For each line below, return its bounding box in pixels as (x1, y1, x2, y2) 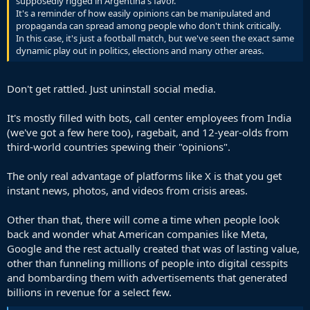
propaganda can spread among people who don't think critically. (16, 19, 281, 33)
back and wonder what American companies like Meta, (7, 226, 268, 241)
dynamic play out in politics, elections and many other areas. (16, 44, 264, 57)
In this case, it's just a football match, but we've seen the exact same (16, 32, 294, 45)
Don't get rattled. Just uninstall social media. (7, 81, 216, 95)
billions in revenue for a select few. (7, 284, 172, 299)
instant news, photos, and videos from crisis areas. (7, 183, 248, 197)
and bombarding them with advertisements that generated (7, 270, 287, 284)
